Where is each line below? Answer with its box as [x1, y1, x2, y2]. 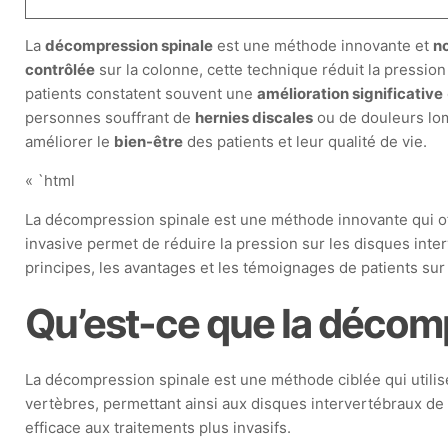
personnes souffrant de [25, 108, 196, 127]
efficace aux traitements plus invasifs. [25, 418, 292, 437]
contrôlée [25, 60, 96, 79]
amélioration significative [257, 84, 444, 103]
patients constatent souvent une [25, 84, 258, 103]
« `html [25, 171, 76, 190]
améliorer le [25, 132, 115, 151]
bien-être [114, 132, 184, 151]
